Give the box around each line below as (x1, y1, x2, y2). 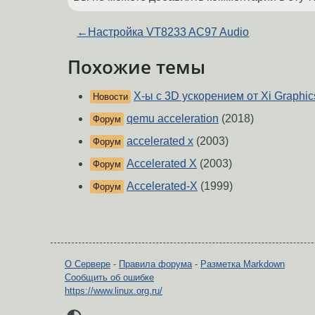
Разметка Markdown (200, 259, 285, 270)
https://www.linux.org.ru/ (65, 285, 162, 297)
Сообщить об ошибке (65, 272, 154, 283)
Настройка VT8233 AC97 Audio (88, 25, 250, 38)
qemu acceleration (127, 112, 219, 125)
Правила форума (119, 259, 192, 270)
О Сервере (65, 259, 110, 270)
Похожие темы (67, 54, 205, 79)
